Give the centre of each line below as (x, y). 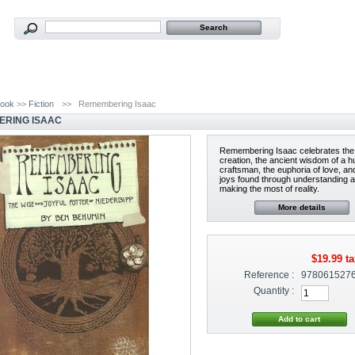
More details (302, 208)
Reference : (269, 275)
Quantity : (274, 291)
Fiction (42, 104)
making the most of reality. (270, 189)
